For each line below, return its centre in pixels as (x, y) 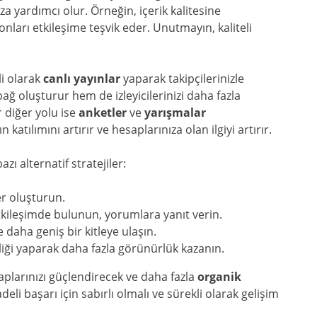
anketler (103, 113)
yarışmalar (175, 113)
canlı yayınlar (82, 79)
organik (219, 277)
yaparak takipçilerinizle (182, 79)
